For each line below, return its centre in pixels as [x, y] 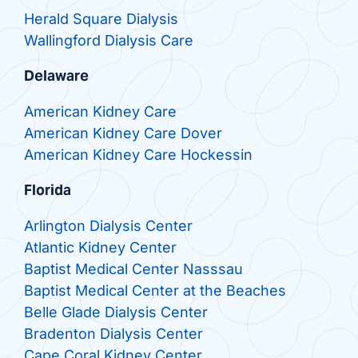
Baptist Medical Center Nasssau [133, 269]
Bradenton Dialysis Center [113, 334]
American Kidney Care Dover [123, 133]
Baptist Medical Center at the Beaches [155, 291]
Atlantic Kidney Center [100, 248]
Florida [47, 190]
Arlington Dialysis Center [108, 226]
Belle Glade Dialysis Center [115, 312]
